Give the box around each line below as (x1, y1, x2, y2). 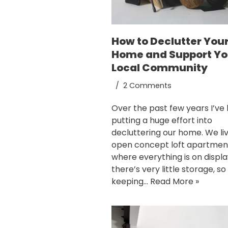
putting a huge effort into (111, 115, 212, 127)
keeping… (111, 176, 150, 188)
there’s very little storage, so (111, 163, 226, 176)
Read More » (150, 176, 199, 188)
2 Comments (123, 80, 172, 91)
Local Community (111, 61, 208, 75)
